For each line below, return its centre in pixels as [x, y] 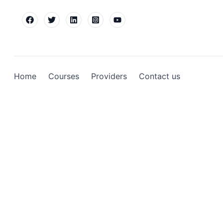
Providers [109, 76]
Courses [64, 76]
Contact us [160, 76]
